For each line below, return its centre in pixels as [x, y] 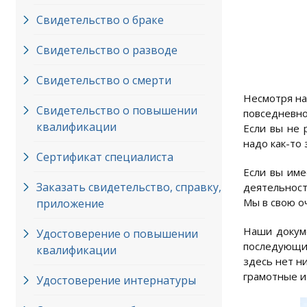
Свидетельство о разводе [107, 50]
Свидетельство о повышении [117, 110]
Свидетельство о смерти [104, 80]
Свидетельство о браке [100, 20]
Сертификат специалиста [105, 157]
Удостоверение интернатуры [116, 280]
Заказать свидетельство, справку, [129, 187]
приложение [70, 204]
